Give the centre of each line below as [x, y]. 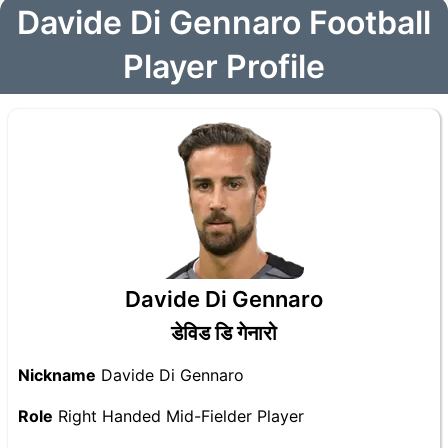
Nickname [57, 375]
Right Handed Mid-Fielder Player [178, 416]
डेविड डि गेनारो [224, 333]
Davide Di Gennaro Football [224, 22]
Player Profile [224, 66]
